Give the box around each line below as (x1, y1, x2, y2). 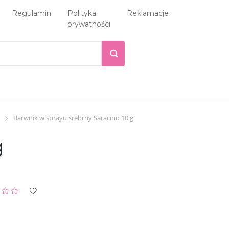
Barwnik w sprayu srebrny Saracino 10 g (13, 112, 133, 122)
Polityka (67, 9, 96, 18)
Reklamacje (127, 9, 169, 18)
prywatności (67, 19, 110, 29)
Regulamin (12, 9, 51, 18)
